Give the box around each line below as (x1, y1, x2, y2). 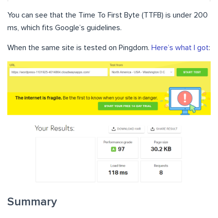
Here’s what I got (151, 44, 209, 52)
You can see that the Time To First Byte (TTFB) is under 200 (7, 11, 208, 19)
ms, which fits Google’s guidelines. (7, 24, 122, 32)
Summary (7, 196, 57, 208)
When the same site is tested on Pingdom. (7, 44, 151, 52)
